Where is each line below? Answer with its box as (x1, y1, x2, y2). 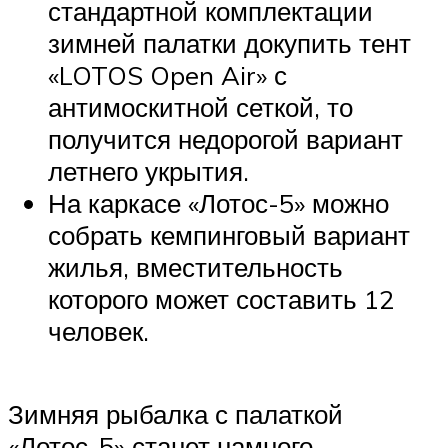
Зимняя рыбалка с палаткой (8, 398, 343, 431)
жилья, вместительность (48, 250, 343, 283)
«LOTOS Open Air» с (48, 58, 287, 91)
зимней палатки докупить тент (48, 26, 411, 59)
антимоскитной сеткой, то (48, 90, 353, 123)
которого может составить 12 (48, 282, 394, 315)
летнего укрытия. (48, 154, 249, 187)
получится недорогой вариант (48, 122, 403, 155)
